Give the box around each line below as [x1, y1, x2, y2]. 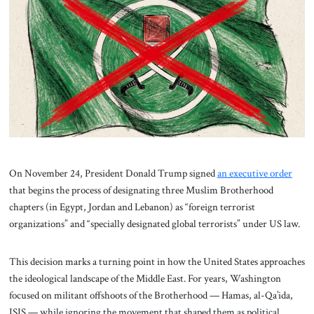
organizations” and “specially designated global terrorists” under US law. [8, 217, 300, 231]
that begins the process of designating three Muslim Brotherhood [8, 183, 273, 198]
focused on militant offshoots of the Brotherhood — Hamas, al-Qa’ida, [8, 288, 293, 303]
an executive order [217, 166, 292, 181]
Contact [139, 38, 175, 52]
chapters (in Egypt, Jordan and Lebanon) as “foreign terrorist [8, 200, 255, 214]
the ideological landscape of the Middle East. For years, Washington [8, 271, 281, 286]
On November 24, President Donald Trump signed [8, 166, 217, 181]
